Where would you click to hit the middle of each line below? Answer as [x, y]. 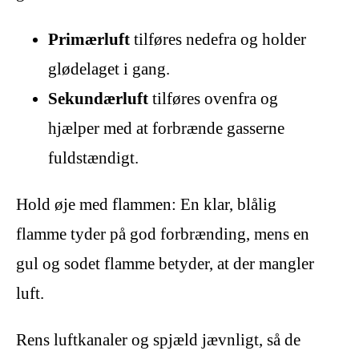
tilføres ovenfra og [213, 99]
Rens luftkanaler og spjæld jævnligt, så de [158, 340]
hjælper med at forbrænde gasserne [166, 129]
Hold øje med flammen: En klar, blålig [146, 205]
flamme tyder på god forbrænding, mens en [163, 234]
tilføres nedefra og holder [218, 40]
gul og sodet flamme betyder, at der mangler [165, 264]
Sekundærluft [98, 99]
